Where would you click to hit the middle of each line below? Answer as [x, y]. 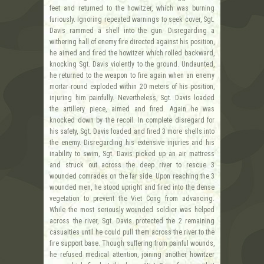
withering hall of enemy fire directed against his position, [132, 42]
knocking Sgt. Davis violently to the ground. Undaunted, [132, 64]
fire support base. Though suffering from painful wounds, [132, 243]
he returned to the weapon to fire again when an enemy [132, 75]
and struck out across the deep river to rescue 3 [132, 165]
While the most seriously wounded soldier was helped [132, 209]
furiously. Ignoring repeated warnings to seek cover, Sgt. [132, 19]
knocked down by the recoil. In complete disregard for [132, 120]
